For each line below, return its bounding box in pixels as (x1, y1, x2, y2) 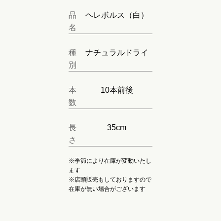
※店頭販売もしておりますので (69, 176, 152, 183)
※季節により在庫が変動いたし (69, 157, 152, 164)
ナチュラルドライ (85, 48, 148, 57)
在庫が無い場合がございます (69, 185, 146, 192)
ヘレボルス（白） (85, 10, 148, 19)
